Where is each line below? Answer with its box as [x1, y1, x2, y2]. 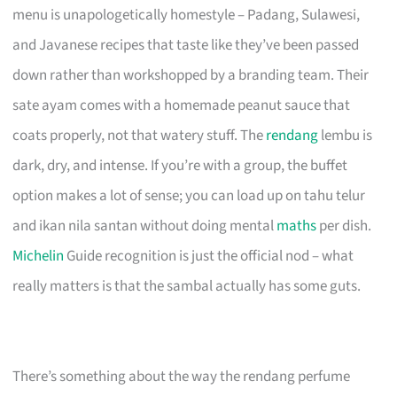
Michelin [12, 245, 65, 267]
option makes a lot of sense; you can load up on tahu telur [12, 184, 366, 206]
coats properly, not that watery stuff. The [12, 124, 267, 146]
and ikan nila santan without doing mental [12, 214, 277, 237]
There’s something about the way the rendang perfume [12, 365, 351, 387]
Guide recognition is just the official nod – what [64, 245, 354, 267]
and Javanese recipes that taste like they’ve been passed [12, 34, 360, 56]
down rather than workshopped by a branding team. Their [12, 64, 370, 86]
